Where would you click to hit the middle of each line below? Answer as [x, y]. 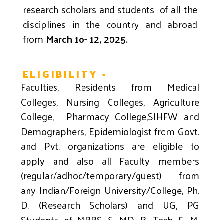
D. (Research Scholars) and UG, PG [110, 205]
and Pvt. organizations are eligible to [110, 146]
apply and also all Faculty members [110, 161]
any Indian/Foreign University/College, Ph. [110, 190]
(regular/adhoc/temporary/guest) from [110, 176]
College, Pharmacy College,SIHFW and [110, 117]
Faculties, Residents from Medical [110, 87]
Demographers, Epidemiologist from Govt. [110, 131]
